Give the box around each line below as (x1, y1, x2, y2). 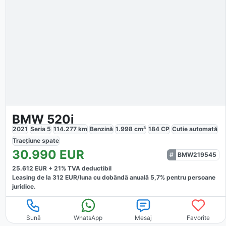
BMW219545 (177, 150, 216, 158)
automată (189, 125, 217, 133)
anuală (129, 173, 150, 181)
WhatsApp (74, 213, 103, 221)
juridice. (12, 182, 36, 190)
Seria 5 (30, 125, 51, 133)
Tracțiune (12, 136, 42, 144)
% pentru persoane (159, 173, 215, 181)
